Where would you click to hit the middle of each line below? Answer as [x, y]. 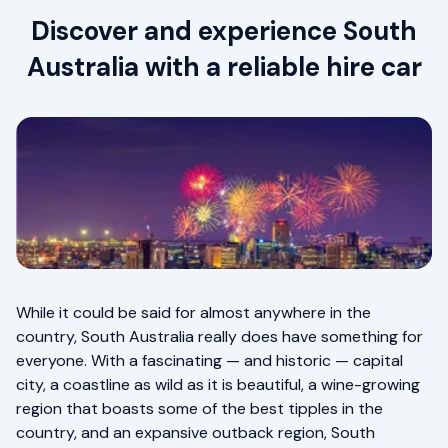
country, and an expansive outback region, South [195, 433]
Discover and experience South [224, 31]
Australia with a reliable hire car [224, 67]
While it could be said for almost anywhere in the [193, 313]
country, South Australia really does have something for [219, 337]
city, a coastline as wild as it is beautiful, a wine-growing [218, 385]
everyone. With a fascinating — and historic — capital [209, 361]
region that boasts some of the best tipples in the [199, 409]
